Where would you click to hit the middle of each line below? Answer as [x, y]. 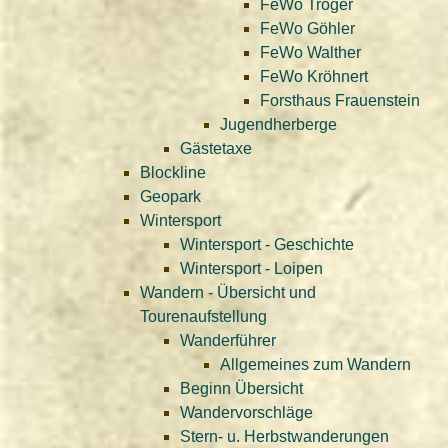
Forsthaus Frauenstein [340, 100]
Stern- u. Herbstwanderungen [284, 436]
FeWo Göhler [307, 28]
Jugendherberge [278, 124]
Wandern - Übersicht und [228, 292]
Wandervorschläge [246, 412]
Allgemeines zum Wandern [315, 364]
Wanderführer [228, 340]
